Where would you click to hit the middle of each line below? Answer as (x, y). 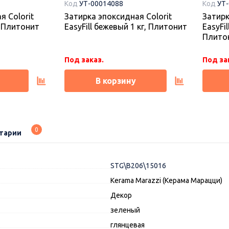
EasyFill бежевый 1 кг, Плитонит (126, 26)
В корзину (116, 81)
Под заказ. (84, 60)
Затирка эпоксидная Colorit (118, 16)
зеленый (125, 210)
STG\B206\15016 (138, 165)
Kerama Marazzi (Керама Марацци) (166, 180)
